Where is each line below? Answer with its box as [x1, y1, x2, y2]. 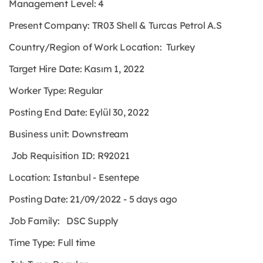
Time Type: [9, 237, 56, 248]
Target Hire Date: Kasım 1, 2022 [9, 63, 144, 75]
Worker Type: [9, 85, 69, 96]
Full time [55, 237, 96, 248]
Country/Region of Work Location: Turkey [9, 41, 195, 53]
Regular [68, 85, 103, 96]
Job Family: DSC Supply [9, 215, 119, 227]
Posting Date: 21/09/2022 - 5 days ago [9, 193, 177, 205]
